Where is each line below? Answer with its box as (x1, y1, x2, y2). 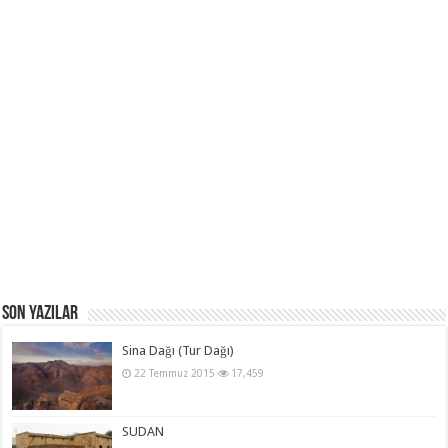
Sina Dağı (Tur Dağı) (122, 343, 235, 359)
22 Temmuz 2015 (134, 367, 216, 380)
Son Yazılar (2, 304, 79, 325)
